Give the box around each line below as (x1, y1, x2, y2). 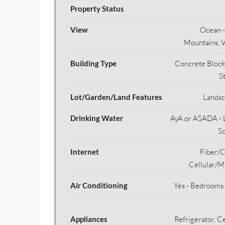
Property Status (70, 4, 124, 13)
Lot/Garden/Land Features (70, 92, 162, 101)
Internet (70, 147, 99, 156)
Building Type (70, 59, 117, 68)
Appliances (70, 214, 107, 223)
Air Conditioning (70, 181, 128, 190)
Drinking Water (70, 114, 123, 123)
